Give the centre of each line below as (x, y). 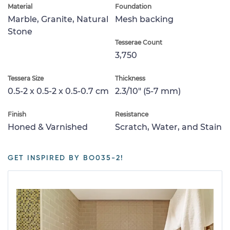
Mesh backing (144, 19)
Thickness (130, 78)
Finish (17, 114)
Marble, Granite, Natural (58, 19)
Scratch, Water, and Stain (168, 127)
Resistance (132, 114)
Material (20, 6)
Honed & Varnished (48, 127)
